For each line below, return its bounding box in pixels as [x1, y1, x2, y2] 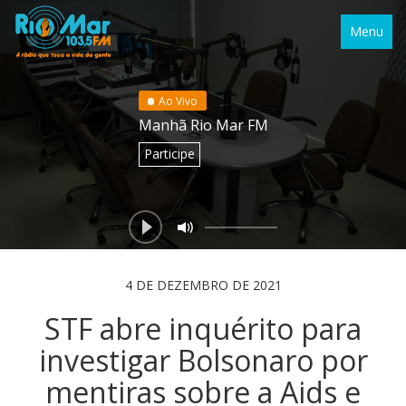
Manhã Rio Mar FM [138, 114, 268, 135]
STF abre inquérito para [44, 309, 362, 348]
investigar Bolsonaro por [38, 341, 368, 380]
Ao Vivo [159, 92, 198, 109]
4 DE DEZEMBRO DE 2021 [124, 276, 282, 294]
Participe [143, 145, 195, 162]
